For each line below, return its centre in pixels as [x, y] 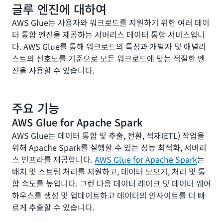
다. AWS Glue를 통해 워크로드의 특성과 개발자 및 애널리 [109, 46]
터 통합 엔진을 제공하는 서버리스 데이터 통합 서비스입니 [109, 34]
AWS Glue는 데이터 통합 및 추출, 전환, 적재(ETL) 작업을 [108, 135]
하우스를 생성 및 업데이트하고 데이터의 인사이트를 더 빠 [109, 195]
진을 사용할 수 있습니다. [53, 70]
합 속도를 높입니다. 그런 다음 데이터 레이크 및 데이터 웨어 [111, 183]
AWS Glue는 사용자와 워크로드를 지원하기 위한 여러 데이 [111, 22]
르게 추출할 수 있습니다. [53, 207]
